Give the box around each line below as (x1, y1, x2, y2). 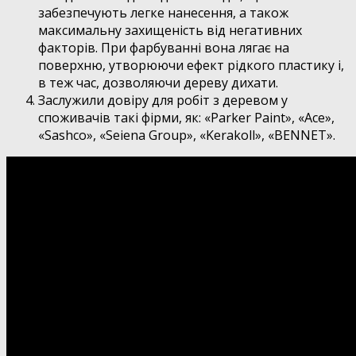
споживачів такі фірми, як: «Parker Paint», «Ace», (38, 109, 335, 127)
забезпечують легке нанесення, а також (38, 4, 288, 22)
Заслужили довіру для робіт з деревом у (38, 91, 288, 110)
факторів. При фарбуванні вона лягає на (38, 39, 289, 57)
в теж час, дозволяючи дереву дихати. (38, 74, 278, 92)
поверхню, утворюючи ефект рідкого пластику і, (38, 56, 344, 75)
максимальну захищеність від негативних (38, 21, 302, 40)
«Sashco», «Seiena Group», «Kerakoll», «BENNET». (38, 126, 335, 145)
